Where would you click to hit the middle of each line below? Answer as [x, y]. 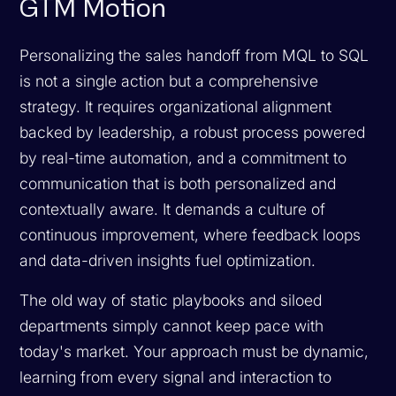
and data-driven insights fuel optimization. [168, 260]
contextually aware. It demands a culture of [173, 209]
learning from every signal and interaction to [176, 377]
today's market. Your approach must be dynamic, [194, 351]
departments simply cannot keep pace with [172, 325]
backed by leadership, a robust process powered [193, 132]
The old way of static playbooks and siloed [171, 300]
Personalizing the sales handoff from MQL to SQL [194, 55]
